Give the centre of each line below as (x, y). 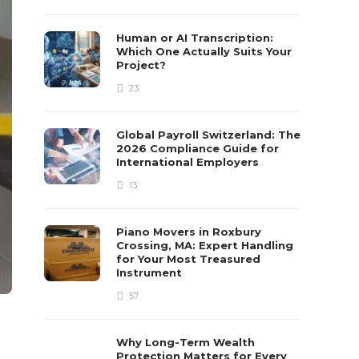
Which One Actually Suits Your (204, 51)
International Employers (190, 162)
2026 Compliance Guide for (198, 148)
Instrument (151, 272)
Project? (143, 65)
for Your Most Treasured (189, 259)
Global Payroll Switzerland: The (209, 135)
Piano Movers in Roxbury (189, 232)
